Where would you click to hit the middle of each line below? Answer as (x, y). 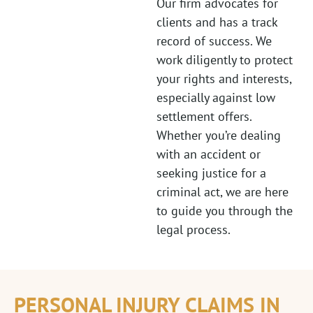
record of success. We (214, 41)
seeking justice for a (211, 173)
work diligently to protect (225, 59)
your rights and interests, (224, 78)
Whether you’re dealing (219, 135)
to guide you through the (225, 210)
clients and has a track (217, 22)
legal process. (194, 229)
